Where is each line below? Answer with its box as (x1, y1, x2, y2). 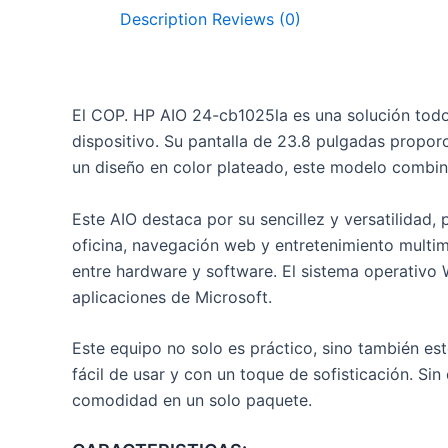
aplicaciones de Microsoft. (72, 286, 272, 307)
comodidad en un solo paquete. (72, 390, 312, 411)
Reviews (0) (212, 9, 301, 29)
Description (120, 9, 207, 29)
